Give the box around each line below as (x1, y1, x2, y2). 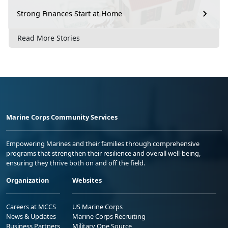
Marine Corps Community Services (6, 112, 118, 122)
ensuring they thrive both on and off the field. (6, 158, 145, 168)
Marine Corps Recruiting (72, 212, 146, 221)
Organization (6, 176, 49, 185)
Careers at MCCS (6, 202, 56, 212)
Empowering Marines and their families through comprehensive (6, 139, 199, 149)
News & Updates (6, 212, 56, 221)
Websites (72, 176, 102, 185)
